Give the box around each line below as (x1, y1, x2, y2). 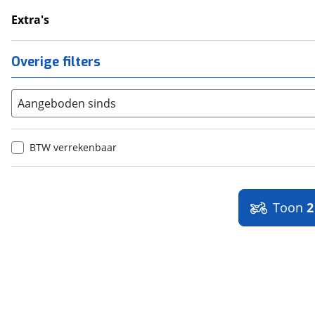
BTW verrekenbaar (30, 141, 117, 154)
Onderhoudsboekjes (30, 29, 125, 42)
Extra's (11, 12, 49, 27)
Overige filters (11, 53, 101, 70)
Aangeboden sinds (18, 96, 116, 111)
